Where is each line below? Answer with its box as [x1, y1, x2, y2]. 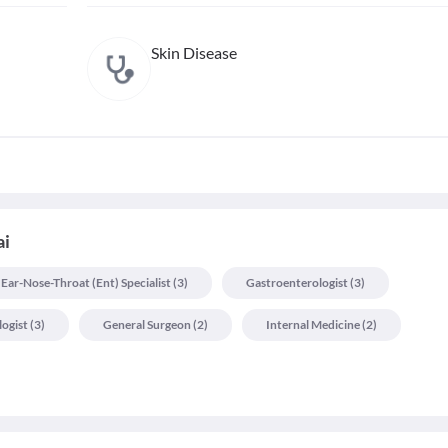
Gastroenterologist [246, 275, 348, 290]
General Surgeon [103, 317, 191, 332]
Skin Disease [150, 43, 237, 62]
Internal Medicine [266, 317, 360, 332]
